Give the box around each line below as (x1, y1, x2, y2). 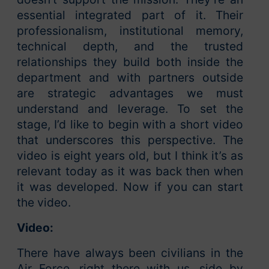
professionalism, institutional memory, (17, 23, 243, 38)
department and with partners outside (17, 70, 243, 85)
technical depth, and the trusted (17, 39, 243, 54)
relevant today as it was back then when (17, 164, 243, 179)
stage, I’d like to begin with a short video (17, 117, 243, 132)
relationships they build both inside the (17, 55, 243, 70)
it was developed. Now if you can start (17, 180, 243, 195)
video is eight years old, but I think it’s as (17, 148, 243, 163)
